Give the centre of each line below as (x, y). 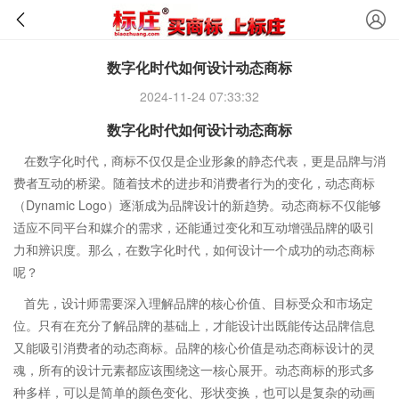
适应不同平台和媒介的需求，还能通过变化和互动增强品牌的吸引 (194, 227)
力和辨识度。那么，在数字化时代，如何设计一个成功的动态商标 (194, 249)
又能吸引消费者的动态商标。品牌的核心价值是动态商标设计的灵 (194, 347)
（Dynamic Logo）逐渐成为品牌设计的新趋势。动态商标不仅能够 (197, 205)
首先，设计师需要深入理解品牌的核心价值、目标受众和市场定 (199, 303)
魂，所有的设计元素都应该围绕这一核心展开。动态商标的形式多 (194, 370)
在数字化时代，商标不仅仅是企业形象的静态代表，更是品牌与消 (205, 160)
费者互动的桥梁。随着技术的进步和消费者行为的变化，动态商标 (194, 183)
